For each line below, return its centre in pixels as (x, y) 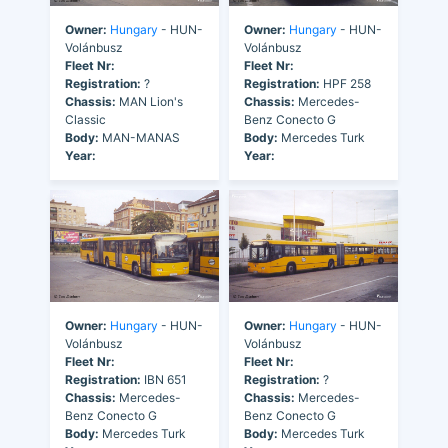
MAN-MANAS (139, 137)
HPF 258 (345, 83)
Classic (85, 119)
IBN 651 (164, 380)
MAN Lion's (149, 101)
